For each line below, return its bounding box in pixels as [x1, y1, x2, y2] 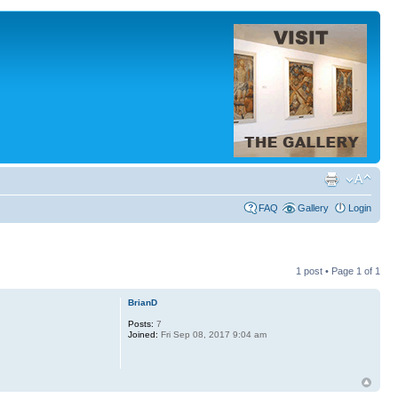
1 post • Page [296, 266, 356, 276]
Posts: [127, 319, 154, 329]
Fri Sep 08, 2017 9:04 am [157, 330, 267, 339]
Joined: [127, 330, 158, 339]
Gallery [298, 203, 329, 213]
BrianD [127, 298, 157, 307]
